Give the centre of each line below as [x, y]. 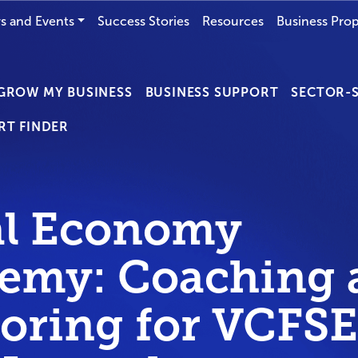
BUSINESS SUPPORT [212, 92]
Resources [233, 21]
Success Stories [144, 21]
